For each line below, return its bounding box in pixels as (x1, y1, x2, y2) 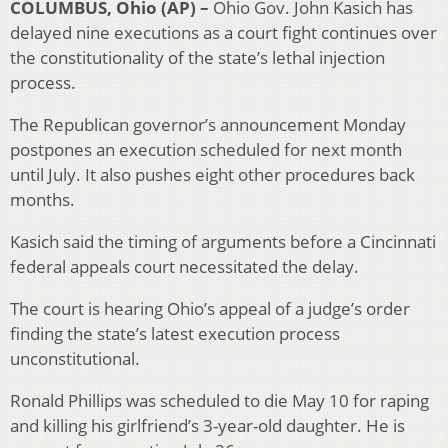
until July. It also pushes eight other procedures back (10, 163, 415, 187)
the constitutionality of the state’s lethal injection (10, 46, 385, 70)
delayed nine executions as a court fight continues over (10, 21, 437, 45)
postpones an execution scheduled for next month (10, 138, 402, 162)
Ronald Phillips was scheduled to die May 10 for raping (10, 389, 429, 413)
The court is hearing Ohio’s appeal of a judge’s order (10, 297, 410, 321)
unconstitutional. (10, 347, 140, 371)
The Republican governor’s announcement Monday (10, 113, 406, 137)
